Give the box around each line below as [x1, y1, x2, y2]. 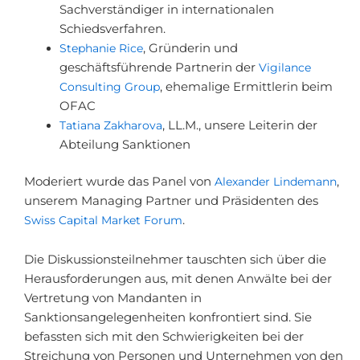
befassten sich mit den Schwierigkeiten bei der [24, 329, 304, 345]
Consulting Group [59, 80, 160, 94]
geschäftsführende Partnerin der [59, 60, 259, 75]
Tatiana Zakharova [59, 118, 162, 133]
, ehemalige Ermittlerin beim [159, 80, 333, 94]
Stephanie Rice [59, 41, 143, 55]
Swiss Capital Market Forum [24, 212, 182, 227]
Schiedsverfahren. [59, 22, 166, 36]
